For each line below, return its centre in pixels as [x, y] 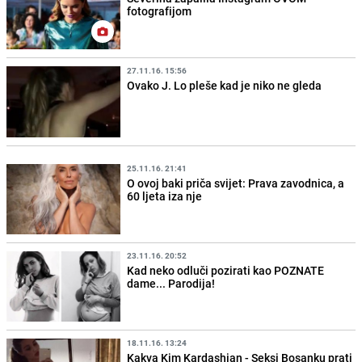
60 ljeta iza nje [165, 196]
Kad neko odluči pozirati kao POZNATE [226, 270]
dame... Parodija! [171, 283]
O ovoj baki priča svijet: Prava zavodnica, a [236, 183]
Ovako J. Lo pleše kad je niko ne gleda [225, 86]
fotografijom [160, 11]
